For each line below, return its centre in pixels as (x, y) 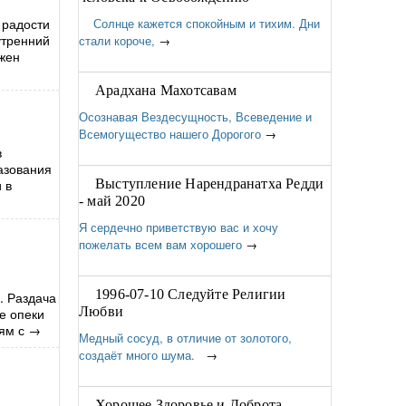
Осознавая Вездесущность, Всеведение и (195, 116)
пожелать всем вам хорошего (160, 244)
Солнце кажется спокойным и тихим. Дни (199, 23)
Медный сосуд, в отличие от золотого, (185, 338)
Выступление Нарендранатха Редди (210, 184)
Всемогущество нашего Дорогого (170, 134)
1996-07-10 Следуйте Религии (191, 294)
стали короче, (117, 40)
